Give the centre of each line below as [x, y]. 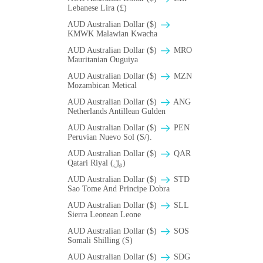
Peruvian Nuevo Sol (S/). [110, 137]
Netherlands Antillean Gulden [117, 112]
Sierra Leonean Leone [104, 215]
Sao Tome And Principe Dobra [119, 189]
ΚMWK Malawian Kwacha [112, 34]
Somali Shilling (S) [100, 241]
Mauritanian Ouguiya [103, 60]
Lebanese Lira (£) [97, 8]
